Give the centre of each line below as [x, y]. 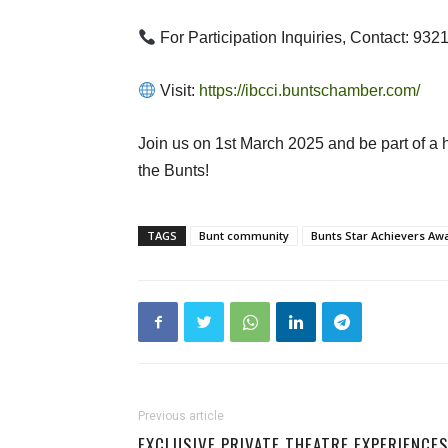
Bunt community [244, 235]
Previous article [181, 416]
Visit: [178, 90]
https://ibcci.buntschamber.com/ [310, 90]
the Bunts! [173, 170]
